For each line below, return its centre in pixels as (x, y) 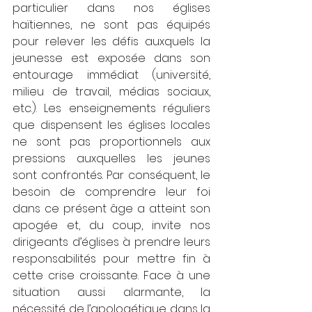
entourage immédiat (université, (111, 75)
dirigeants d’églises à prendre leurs (111, 242)
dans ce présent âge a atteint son (111, 209)
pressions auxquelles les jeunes (111, 158)
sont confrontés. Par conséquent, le (111, 175)
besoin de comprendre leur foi (111, 192)
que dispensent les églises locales (111, 125)
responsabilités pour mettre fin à (111, 259)
